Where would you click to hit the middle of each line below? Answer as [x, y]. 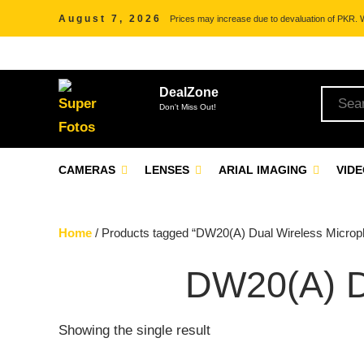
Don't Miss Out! [188, 107]
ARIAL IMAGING [264, 170]
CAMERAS [89, 170]
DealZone [189, 92]
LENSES [169, 170]
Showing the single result [134, 330]
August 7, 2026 [110, 19]
